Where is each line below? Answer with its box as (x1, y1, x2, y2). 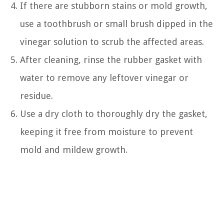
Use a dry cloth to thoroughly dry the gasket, (20, 108, 207, 119)
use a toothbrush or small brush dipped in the (20, 18, 213, 29)
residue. (20, 90, 53, 101)
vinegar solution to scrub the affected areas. (20, 36, 204, 47)
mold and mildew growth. (20, 144, 127, 155)
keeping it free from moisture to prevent (20, 126, 193, 137)
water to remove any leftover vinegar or (20, 72, 188, 83)
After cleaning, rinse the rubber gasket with (20, 54, 202, 65)
